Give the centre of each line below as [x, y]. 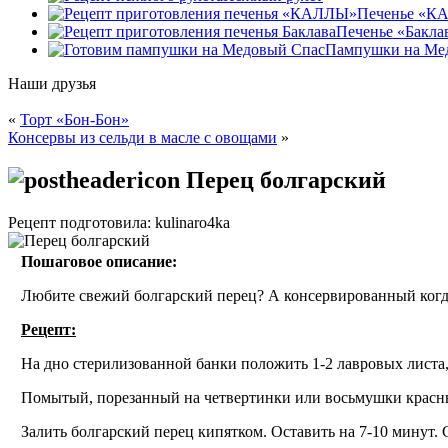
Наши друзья [52, 83]
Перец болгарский [283, 179]
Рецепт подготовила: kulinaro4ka [119, 222]
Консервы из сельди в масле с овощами [142, 137]
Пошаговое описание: [99, 261]
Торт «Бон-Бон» [74, 119]
